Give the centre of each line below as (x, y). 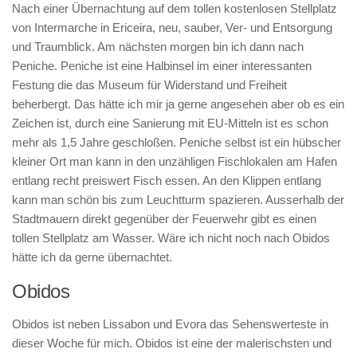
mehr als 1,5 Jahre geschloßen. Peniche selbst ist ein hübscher (177, 142)
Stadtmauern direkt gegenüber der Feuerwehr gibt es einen (164, 219)
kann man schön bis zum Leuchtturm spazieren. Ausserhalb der (178, 200)
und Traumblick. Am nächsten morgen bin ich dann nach (158, 47)
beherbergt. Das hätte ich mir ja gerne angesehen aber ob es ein (178, 104)
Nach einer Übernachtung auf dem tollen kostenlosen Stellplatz (175, 8)
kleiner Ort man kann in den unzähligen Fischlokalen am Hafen (175, 161)
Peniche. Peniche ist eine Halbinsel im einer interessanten (162, 66)
